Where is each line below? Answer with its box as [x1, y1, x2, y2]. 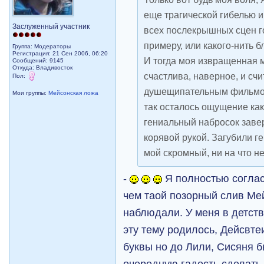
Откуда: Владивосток [12, 64, 73, 71]
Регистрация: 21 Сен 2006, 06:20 [12, 50, 108, 57]
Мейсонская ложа [48, 90, 99, 97]
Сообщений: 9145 [12, 57, 64, 64]
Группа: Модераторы [12, 43, 71, 50]
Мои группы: [12, 90, 49, 97]
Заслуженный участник [12, 22, 90, 31]
